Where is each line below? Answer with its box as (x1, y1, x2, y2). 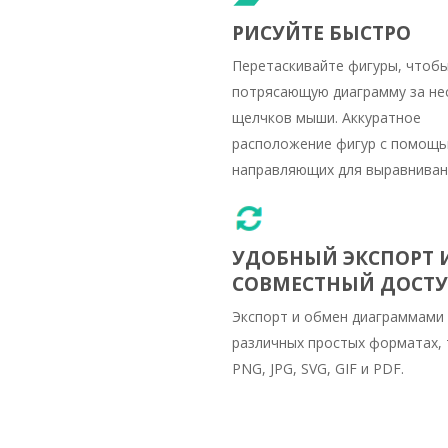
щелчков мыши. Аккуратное (232, 107, 421, 127)
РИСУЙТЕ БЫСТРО (232, 19, 411, 46)
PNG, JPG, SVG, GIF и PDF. (232, 358, 404, 378)
